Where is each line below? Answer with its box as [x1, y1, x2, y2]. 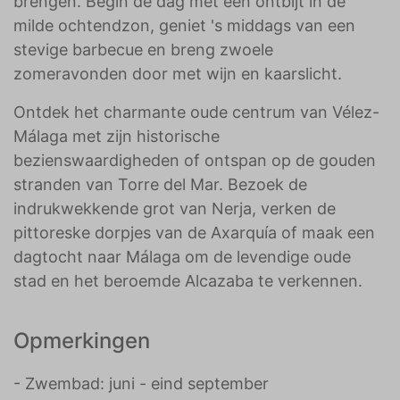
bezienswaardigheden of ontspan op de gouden [13, 151, 376, 170]
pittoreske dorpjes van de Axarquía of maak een [13, 223, 375, 242]
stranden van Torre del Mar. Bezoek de [13, 175, 307, 194]
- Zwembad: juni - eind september [13, 374, 269, 393]
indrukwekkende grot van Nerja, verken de [13, 199, 336, 218]
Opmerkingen [13, 328, 150, 354]
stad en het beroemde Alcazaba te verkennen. [13, 271, 362, 290]
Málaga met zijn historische [13, 127, 220, 146]
